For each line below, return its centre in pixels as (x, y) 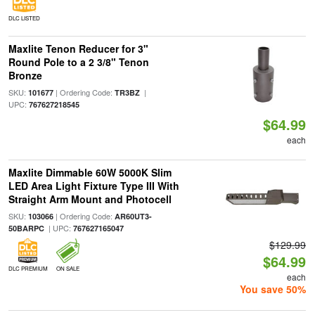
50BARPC (26, 228)
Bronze (25, 75)
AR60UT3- (133, 216)
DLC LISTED (24, 18)
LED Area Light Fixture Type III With (94, 186)
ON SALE (67, 268)
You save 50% (273, 289)
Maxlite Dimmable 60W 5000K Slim (90, 172)
